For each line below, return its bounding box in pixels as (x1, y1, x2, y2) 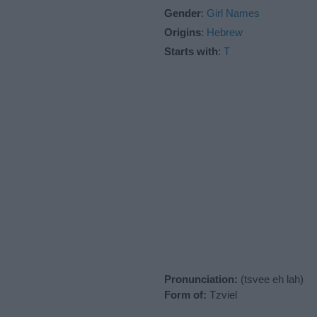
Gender (164, 6, 201, 19)
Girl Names (207, 6, 260, 19)
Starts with (164, 45, 218, 57)
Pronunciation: (164, 272, 238, 285)
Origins (164, 25, 201, 38)
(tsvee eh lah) (238, 272, 304, 285)
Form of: (164, 288, 207, 301)
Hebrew (207, 25, 243, 38)
